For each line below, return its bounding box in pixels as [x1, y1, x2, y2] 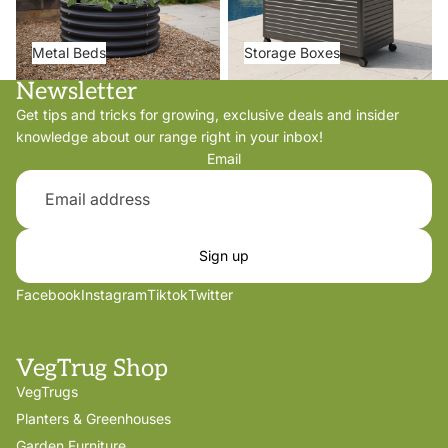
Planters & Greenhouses [16, 409, 171, 427]
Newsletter [16, 76, 137, 106]
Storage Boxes [244, 43, 340, 61]
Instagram [81, 285, 147, 303]
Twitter [188, 285, 233, 303]
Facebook [16, 285, 81, 303]
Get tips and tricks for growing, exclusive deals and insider [16, 105, 399, 123]
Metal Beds [32, 43, 106, 61]
